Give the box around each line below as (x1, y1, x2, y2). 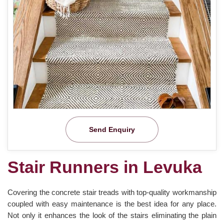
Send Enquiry (89, 125, 135, 133)
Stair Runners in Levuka (7, 157, 202, 176)
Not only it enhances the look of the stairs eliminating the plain (7, 210, 216, 219)
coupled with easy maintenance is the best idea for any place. (7, 199, 216, 208)
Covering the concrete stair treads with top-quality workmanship (7, 187, 216, 196)
